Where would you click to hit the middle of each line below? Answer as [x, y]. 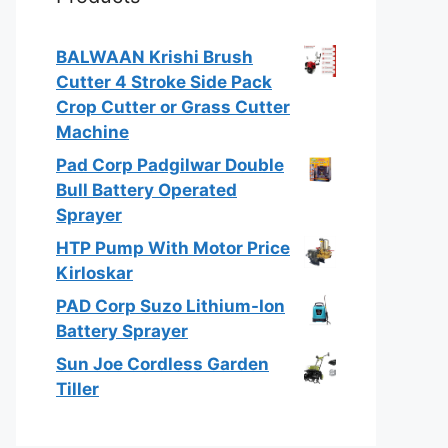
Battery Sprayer [122, 330]
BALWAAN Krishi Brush [154, 56]
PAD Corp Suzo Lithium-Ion [170, 305]
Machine [92, 131]
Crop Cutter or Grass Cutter [173, 106]
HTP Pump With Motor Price [173, 247]
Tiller [77, 388]
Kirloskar [94, 272]
